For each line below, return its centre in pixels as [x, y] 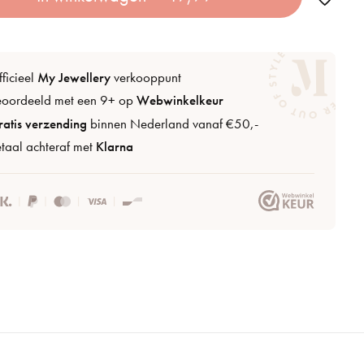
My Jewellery [74, 78]
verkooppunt [146, 78]
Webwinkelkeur [180, 101]
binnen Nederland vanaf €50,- [173, 123]
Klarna [115, 146]
